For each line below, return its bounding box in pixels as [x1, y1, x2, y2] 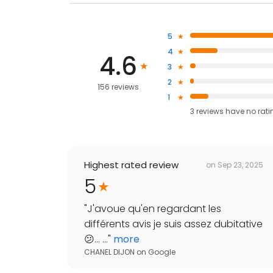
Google [148, 247, 175, 258]
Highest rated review [84, 158, 179, 172]
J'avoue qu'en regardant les [87, 202, 221, 216]
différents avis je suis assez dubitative [84, 217, 263, 232]
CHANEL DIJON [84, 247, 135, 258]
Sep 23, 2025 [218, 159, 263, 170]
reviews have [196, 106, 244, 117]
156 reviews [97, 81, 140, 92]
